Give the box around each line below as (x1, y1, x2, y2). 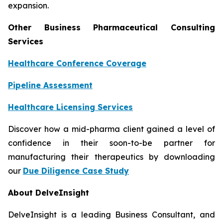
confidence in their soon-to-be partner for (8, 138, 215, 148)
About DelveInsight (8, 188, 89, 198)
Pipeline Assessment (8, 80, 93, 91)
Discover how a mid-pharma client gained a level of (8, 124, 215, 134)
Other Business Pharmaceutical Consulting (8, 22, 215, 33)
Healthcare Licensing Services (8, 102, 133, 112)
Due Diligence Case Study (23, 166, 129, 176)
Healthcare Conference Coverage (8, 58, 146, 69)
